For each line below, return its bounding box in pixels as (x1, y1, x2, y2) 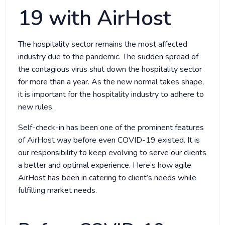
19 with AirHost (18, 4, 177, 33)
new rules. (18, 101, 78, 113)
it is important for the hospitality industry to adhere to (18, 89, 204, 100)
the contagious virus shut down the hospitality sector (18, 64, 202, 75)
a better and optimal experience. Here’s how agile (18, 160, 191, 171)
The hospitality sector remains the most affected (18, 39, 187, 50)
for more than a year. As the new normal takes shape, (18, 76, 204, 88)
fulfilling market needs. (18, 185, 97, 196)
